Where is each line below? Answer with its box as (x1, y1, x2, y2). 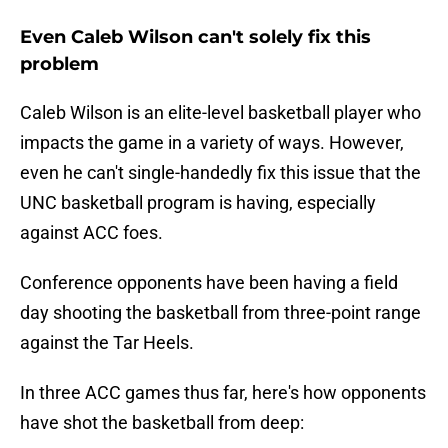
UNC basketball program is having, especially (20, 192, 376, 214)
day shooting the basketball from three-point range (20, 302, 421, 324)
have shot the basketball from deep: (20, 412, 304, 434)
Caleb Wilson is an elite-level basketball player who (20, 102, 421, 124)
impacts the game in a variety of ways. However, (20, 132, 404, 154)
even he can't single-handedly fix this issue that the (20, 162, 421, 184)
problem (20, 53, 99, 76)
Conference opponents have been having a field (20, 272, 398, 294)
